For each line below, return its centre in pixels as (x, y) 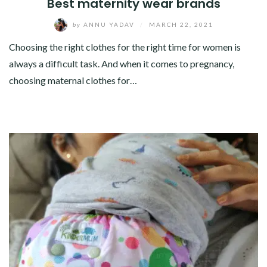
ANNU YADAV (109, 24)
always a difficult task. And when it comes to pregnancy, (122, 64)
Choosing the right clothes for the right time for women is (125, 47)
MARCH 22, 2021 (181, 24)
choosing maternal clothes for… (73, 80)
